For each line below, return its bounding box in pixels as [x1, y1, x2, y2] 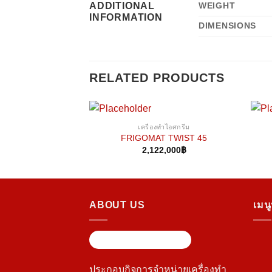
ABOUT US [89, 200, 145, 211]
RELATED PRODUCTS [89, 71, 225, 85]
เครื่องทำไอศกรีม [138, 123, 190, 131]
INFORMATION [89, 12, 163, 23]
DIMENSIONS [199, 21, 257, 31]
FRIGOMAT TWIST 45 [121, 133, 208, 143]
